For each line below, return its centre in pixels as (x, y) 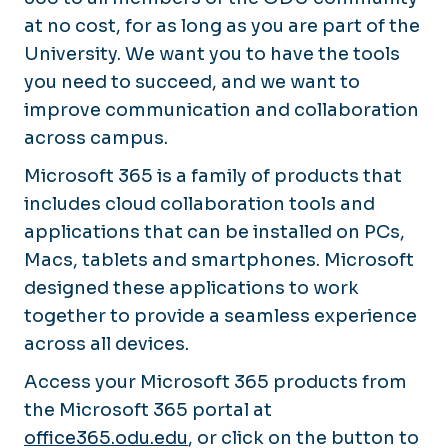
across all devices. (106, 343)
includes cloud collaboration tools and (199, 203)
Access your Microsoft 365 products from (215, 381)
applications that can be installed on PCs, (214, 231)
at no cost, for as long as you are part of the (222, 25)
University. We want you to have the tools (212, 53)
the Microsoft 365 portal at (148, 409)
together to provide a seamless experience (220, 315)
